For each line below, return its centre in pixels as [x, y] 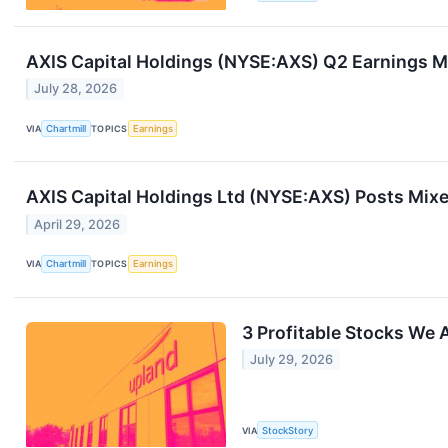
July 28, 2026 [76, 89]
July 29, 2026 [292, 360]
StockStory [288, 430]
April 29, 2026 [77, 224]
